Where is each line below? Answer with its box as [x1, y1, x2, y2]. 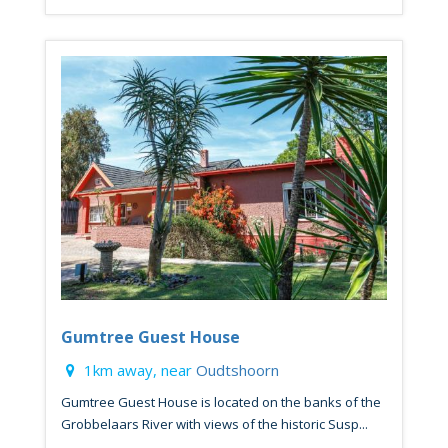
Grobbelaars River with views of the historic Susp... [61, 415, 368, 434]
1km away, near [80, 360, 196, 381]
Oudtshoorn [196, 360, 279, 381]
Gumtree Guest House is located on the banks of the [61, 393, 381, 412]
